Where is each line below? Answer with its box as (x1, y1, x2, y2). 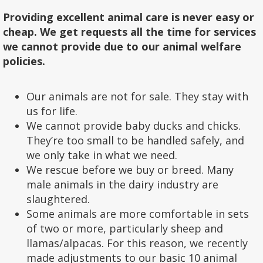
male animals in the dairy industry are (26, 177, 218, 192)
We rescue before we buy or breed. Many (26, 163, 234, 177)
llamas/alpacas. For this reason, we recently (26, 236, 248, 251)
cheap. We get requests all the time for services (3, 25, 256, 39)
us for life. (26, 104, 77, 119)
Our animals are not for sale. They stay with (26, 89, 248, 104)
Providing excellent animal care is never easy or (3, 10, 254, 25)
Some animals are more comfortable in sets (26, 207, 249, 221)
